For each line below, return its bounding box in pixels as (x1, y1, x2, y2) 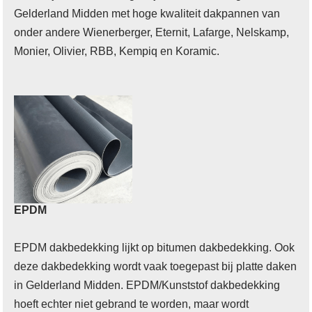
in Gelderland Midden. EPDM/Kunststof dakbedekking (14, 279, 281, 291)
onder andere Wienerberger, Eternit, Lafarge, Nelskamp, (14, 26, 290, 38)
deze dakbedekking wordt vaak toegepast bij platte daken (14, 260, 297, 272)
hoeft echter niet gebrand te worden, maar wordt (14, 297, 249, 310)
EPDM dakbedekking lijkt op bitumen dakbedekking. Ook (14, 241, 295, 253)
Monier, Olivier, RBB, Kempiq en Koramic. (14, 45, 220, 57)
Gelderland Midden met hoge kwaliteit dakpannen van (14, 7, 281, 19)
